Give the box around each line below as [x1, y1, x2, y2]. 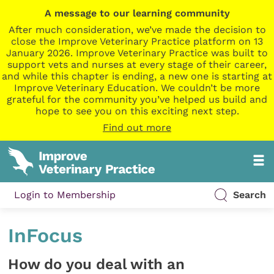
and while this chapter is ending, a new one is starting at [2, 70, 272, 82]
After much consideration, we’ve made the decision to [8, 24, 266, 35]
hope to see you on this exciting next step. [35, 105, 239, 117]
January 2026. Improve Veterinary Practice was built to [6, 47, 268, 59]
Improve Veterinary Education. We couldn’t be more [14, 82, 260, 94]
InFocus [8, 224, 83, 248]
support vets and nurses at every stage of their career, [7, 59, 267, 70]
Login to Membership [14, 189, 116, 201]
